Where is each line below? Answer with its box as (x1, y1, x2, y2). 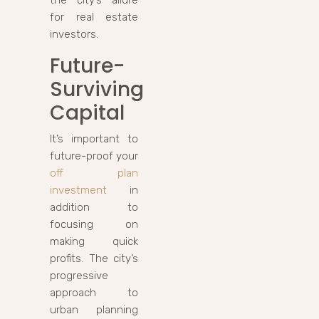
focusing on (50, 217, 138, 231)
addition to (50, 200, 138, 214)
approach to (50, 286, 138, 299)
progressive (50, 268, 108, 282)
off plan (50, 166, 138, 179)
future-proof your (50, 149, 138, 162)
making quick (50, 234, 138, 248)
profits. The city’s (50, 251, 138, 265)
